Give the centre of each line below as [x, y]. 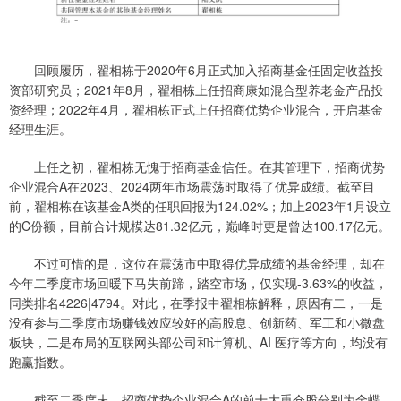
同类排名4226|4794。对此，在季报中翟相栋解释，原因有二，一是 [196, 302]
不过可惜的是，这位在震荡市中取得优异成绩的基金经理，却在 [197, 263]
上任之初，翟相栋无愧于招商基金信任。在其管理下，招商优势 [197, 166]
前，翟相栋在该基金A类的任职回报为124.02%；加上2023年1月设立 [200, 205]
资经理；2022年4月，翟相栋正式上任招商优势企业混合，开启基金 [196, 109]
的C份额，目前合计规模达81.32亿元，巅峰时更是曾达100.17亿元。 [200, 225]
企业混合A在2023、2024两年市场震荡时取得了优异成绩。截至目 [192, 186]
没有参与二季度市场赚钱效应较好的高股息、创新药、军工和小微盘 [197, 322]
